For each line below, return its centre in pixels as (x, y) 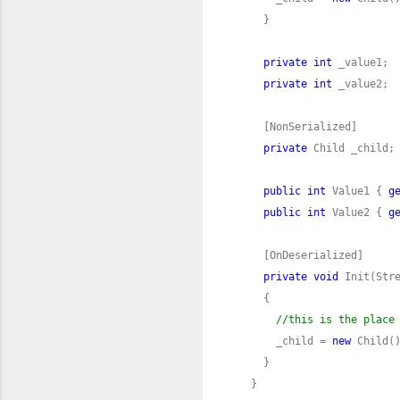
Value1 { (357, 191)
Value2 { (357, 212)
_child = (285, 341)
